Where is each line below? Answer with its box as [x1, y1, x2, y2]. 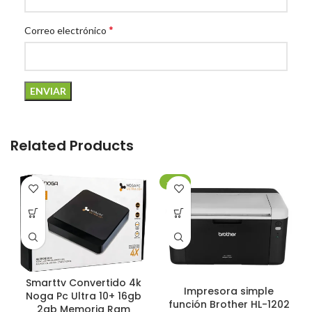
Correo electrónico [24, 24, 109, 37]
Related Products [10, 136, 134, 156]
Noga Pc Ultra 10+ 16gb [25, 289, 141, 304]
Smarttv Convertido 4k [25, 276, 141, 290]
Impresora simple [184, 283, 274, 298]
